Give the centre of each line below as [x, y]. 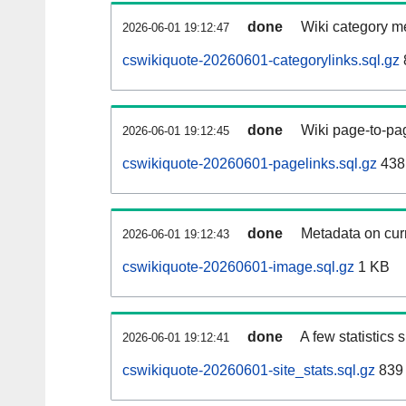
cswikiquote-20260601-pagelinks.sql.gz [250, 164]
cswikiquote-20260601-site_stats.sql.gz [249, 371]
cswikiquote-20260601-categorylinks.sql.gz [261, 61]
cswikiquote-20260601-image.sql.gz [238, 267]
